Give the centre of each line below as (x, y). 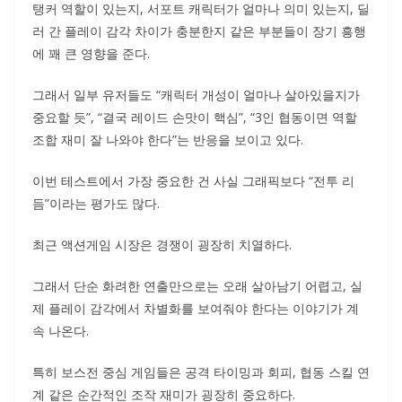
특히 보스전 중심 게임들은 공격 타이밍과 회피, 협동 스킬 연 (201, 372)
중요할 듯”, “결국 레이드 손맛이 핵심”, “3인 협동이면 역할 (195, 117)
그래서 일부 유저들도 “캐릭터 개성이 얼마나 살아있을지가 (196, 95)
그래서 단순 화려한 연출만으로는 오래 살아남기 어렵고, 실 (197, 286)
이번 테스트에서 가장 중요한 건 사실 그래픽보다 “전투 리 (193, 181)
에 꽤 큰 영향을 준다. (91, 53)
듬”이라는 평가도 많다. (96, 203)
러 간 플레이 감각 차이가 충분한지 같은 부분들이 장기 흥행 (199, 31)
